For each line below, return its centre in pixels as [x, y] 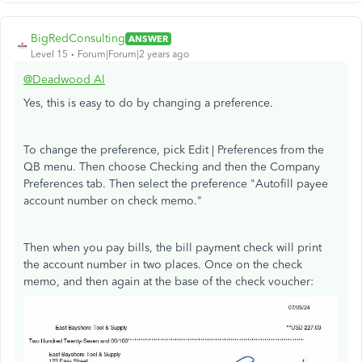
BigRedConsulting [78, 39]
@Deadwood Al [64, 80]
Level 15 [49, 55]
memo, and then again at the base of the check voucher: [168, 282]
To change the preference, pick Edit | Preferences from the [174, 150]
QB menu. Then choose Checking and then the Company [172, 167]
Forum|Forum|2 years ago [133, 55]
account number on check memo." [113, 201]
